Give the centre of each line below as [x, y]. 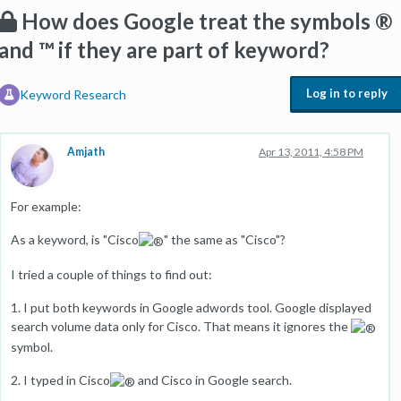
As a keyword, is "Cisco [75, 239]
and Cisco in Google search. [213, 380]
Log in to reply [347, 93]
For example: [46, 206]
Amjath [86, 152]
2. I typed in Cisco [60, 380]
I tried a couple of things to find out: [111, 274]
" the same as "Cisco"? [225, 239]
